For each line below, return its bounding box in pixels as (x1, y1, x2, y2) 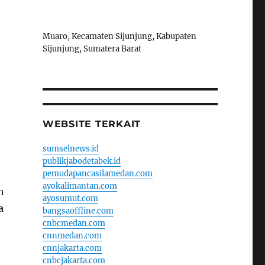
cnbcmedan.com (42, 218, 105, 228)
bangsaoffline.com (42, 205, 114, 216)
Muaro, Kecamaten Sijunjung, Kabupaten (42, 31, 196, 41)
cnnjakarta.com (42, 243, 102, 253)
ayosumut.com (42, 193, 98, 203)
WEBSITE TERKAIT (42, 118, 141, 130)
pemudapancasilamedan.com (42, 168, 153, 179)
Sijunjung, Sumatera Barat (42, 43, 141, 54)
